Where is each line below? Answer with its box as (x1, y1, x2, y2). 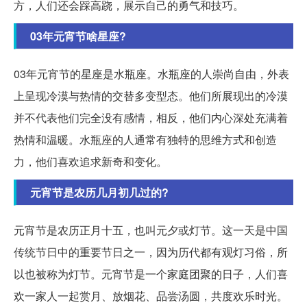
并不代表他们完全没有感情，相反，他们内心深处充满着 (14, 109, 288, 125)
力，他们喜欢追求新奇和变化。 (14, 153, 167, 169)
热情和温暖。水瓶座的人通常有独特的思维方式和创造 (14, 131, 277, 147)
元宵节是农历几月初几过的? (30, 184, 169, 200)
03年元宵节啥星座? (30, 27, 126, 44)
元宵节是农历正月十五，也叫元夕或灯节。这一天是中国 (14, 221, 288, 238)
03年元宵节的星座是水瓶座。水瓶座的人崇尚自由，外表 (14, 65, 289, 82)
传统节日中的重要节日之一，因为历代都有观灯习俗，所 (14, 243, 288, 260)
